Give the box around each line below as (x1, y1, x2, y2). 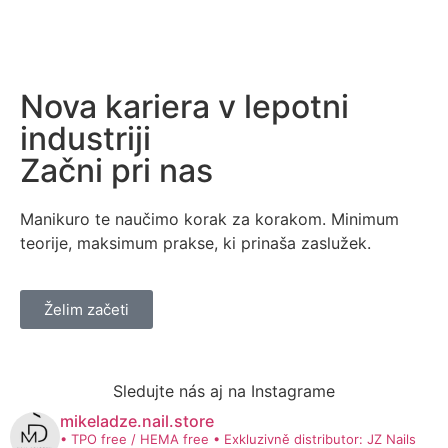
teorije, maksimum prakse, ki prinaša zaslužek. (20, 233, 371, 254)
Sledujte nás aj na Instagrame (113, 380, 335, 401)
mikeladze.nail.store (60, 410, 214, 431)
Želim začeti (44, 299, 129, 319)
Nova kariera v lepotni (20, 87, 349, 127)
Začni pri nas (20, 151, 213, 191)
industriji (20, 119, 151, 159)
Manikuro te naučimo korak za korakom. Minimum (20, 209, 399, 230)
